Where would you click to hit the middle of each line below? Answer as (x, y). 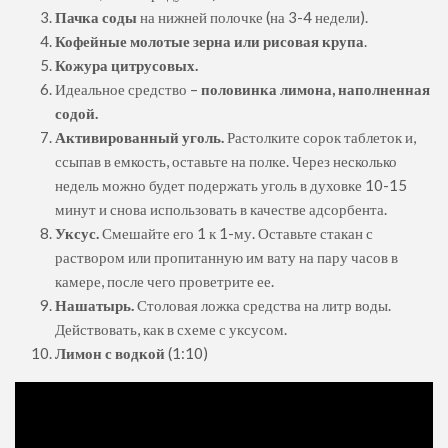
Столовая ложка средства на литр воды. (262, 305)
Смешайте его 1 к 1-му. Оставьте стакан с (236, 233)
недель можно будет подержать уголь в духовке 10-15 (231, 185)
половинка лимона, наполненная (315, 89)
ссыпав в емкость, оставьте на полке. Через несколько (226, 161)
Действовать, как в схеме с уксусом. (171, 329)
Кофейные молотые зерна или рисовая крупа (209, 41)
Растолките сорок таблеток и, (320, 137)
